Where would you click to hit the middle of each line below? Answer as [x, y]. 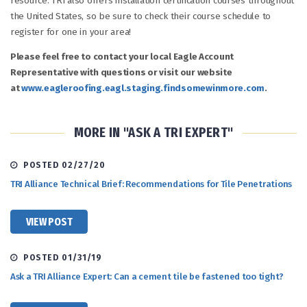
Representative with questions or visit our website [121, 73]
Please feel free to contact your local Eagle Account [122, 57]
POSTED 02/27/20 [62, 165]
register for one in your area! [71, 32]
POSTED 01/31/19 [60, 257]
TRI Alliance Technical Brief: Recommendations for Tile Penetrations [151, 185]
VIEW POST [49, 221]
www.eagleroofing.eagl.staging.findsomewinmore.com [143, 89]
